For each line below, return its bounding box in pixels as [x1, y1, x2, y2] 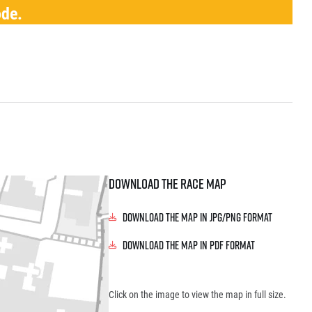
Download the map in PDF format [123, 237, 255, 253]
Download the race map [109, 174, 226, 194]
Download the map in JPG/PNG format [123, 210, 272, 226]
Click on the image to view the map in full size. [109, 288, 286, 302]
